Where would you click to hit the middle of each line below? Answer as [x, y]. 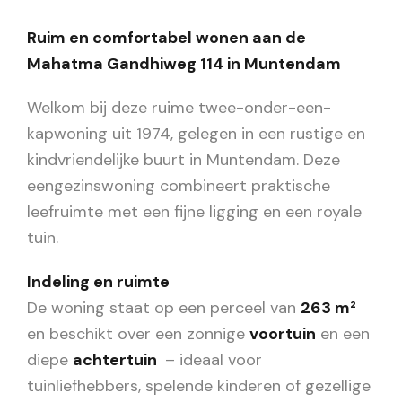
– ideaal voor [211, 360]
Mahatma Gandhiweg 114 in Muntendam [184, 64]
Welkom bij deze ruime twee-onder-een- [179, 108]
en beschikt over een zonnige [138, 334]
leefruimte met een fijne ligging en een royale [194, 212]
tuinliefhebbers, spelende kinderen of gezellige [199, 386]
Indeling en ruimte [98, 282]
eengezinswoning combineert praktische [179, 186]
